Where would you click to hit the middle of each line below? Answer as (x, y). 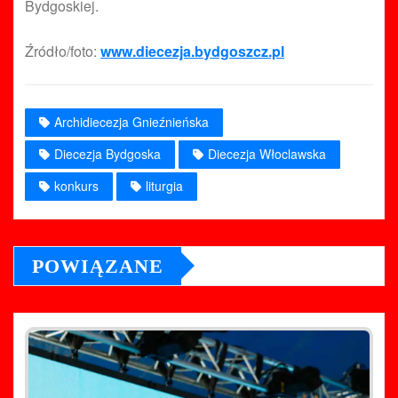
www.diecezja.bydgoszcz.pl (192, 51)
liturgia (164, 185)
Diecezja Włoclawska (267, 153)
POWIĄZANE (98, 266)
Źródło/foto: (63, 51)
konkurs (76, 185)
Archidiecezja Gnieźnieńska (131, 121)
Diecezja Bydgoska (107, 153)
